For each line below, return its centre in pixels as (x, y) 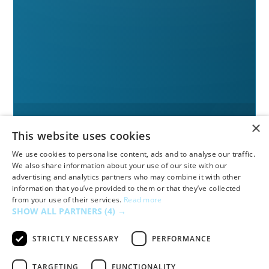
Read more (143, 200)
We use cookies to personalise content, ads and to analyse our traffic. (134, 154)
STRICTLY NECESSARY (76, 238)
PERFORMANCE (182, 238)
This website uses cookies (81, 136)
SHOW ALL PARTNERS (58, 211)
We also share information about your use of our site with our (120, 165)
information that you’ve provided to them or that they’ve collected (126, 188)
